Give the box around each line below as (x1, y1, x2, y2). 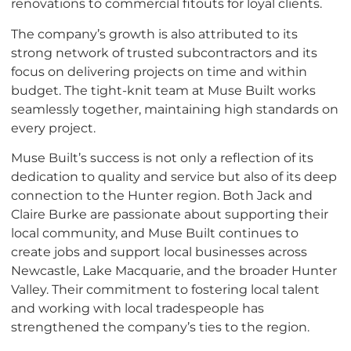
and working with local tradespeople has (11, 300, 264, 317)
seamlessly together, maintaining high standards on (11, 100, 338, 117)
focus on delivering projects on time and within (11, 63, 307, 79)
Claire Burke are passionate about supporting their (11, 206, 328, 223)
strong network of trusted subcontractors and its (11, 44, 317, 60)
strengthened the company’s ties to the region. (11, 319, 309, 335)
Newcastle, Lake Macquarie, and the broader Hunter (11, 262, 337, 279)
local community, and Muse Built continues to (11, 225, 299, 241)
